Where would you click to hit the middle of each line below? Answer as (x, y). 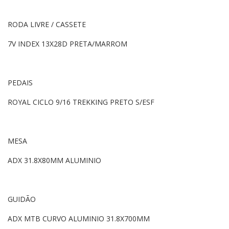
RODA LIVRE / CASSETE (47, 24)
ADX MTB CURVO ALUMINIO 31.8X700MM (79, 218)
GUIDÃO (22, 199)
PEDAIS (20, 82)
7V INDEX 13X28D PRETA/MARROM (67, 43)
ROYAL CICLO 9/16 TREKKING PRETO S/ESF (81, 102)
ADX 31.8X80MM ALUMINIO (54, 160)
